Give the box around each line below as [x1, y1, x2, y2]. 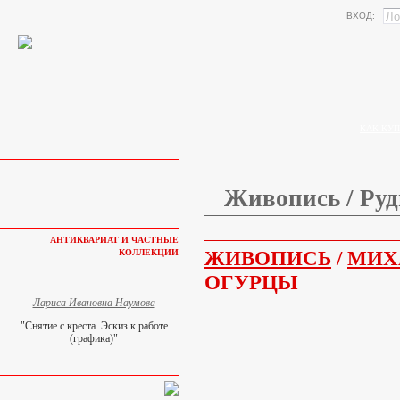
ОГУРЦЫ [204, 271, 298, 294]
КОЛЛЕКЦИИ [119, 247, 179, 257]
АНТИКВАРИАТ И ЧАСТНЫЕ [50, 235, 179, 245]
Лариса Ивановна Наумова [32, 296, 155, 309]
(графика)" [70, 332, 118, 345]
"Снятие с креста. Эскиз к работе [20, 320, 168, 332]
